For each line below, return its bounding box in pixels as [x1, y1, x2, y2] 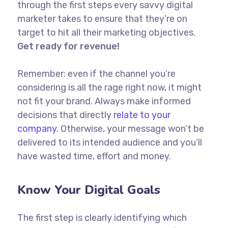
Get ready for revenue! [17, 41, 122, 52]
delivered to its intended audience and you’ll [17, 137, 202, 148]
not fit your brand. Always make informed [17, 96, 191, 107]
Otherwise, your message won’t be [58, 123, 204, 134]
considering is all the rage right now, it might [17, 82, 202, 93]
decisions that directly [17, 109, 113, 121]
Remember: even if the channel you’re [17, 68, 176, 79]
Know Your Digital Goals [17, 182, 160, 198]
